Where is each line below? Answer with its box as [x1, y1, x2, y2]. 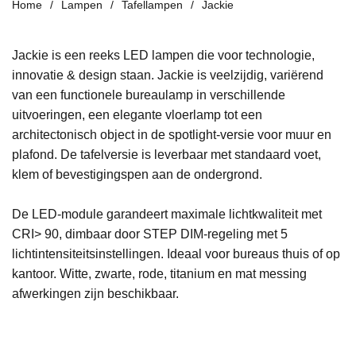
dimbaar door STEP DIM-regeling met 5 [65, 226, 288, 241]
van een [12, 87, 57, 102]
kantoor [12, 266, 53, 281]
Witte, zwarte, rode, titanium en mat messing [60, 266, 307, 281]
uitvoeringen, [12, 107, 85, 122]
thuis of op [279, 246, 340, 261]
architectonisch [12, 127, 97, 141]
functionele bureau [57, 87, 165, 102]
